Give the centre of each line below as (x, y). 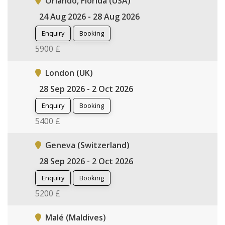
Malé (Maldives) (76, 217)
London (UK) (69, 73)
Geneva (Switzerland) (87, 145)
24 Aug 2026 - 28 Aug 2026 (89, 16)
